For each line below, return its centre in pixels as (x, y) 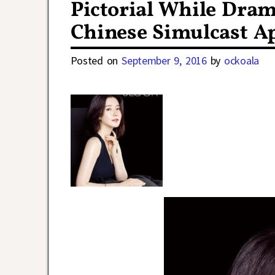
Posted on (96, 61)
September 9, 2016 (164, 61)
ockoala (242, 61)
